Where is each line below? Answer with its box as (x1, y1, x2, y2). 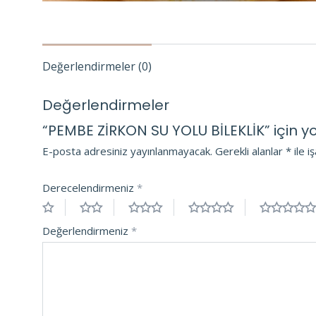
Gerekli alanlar (215, 143, 286, 158)
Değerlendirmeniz (42, 223, 131, 238)
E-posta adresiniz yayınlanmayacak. (42, 143, 212, 158)
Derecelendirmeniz (42, 180, 137, 195)
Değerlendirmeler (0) (42, 58, 152, 74)
